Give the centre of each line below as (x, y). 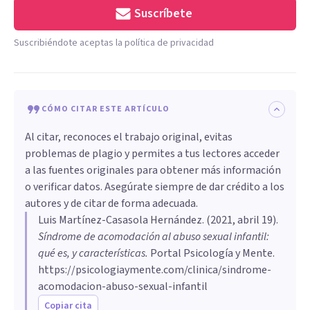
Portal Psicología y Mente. (211, 253)
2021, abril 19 (241, 220)
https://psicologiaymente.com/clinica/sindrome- (155, 270)
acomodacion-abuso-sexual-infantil (123, 286)
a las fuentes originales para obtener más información (153, 170)
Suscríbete (163, 13)
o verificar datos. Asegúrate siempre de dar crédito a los (155, 186)
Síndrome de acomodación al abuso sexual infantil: (154, 236)
